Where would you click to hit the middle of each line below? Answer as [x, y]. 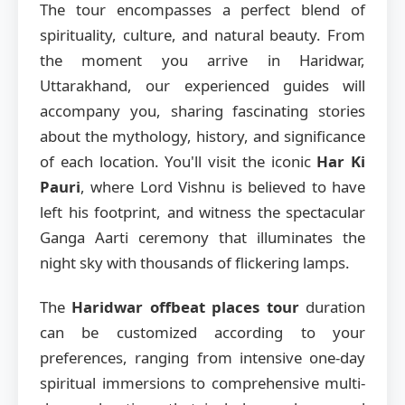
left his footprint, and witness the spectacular [202, 212]
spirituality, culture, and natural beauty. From [202, 35]
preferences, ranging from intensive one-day [202, 358]
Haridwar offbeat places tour [185, 307]
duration [332, 307]
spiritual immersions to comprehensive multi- [202, 383]
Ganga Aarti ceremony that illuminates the [202, 238]
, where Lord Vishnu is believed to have [223, 187]
